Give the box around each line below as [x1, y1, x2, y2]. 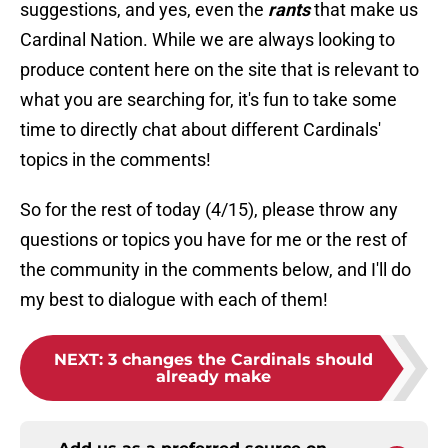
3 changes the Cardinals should [107, 350, 373, 370]
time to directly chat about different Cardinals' [20, 119, 381, 141]
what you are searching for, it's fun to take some [20, 89, 397, 111]
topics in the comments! [20, 149, 211, 171]
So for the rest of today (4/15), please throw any [20, 199, 398, 221]
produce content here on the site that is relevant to [20, 59, 419, 81]
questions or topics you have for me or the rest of [20, 229, 407, 251]
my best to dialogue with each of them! [20, 289, 328, 311]
